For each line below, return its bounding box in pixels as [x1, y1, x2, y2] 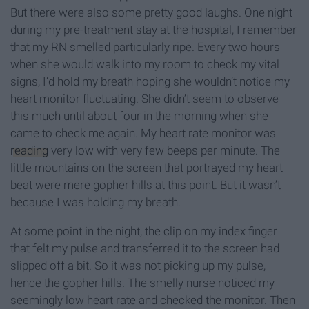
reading [10, 143, 48, 158]
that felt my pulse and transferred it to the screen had [10, 241, 279, 256]
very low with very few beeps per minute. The [48, 143, 280, 158]
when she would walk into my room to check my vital [10, 57, 279, 72]
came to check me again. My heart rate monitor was [10, 126, 276, 141]
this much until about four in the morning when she [10, 109, 268, 123]
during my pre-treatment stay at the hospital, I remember [10, 23, 297, 37]
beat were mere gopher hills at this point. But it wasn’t [10, 178, 281, 192]
